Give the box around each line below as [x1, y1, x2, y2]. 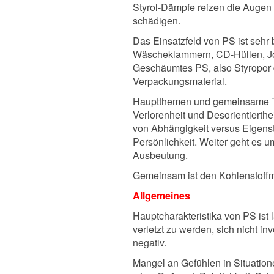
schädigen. [133, 13, 180, 28]
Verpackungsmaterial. [133, 74, 227, 89]
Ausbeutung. [133, 148, 188, 163]
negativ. [133, 235, 166, 250]
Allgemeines [133, 188, 190, 203]
